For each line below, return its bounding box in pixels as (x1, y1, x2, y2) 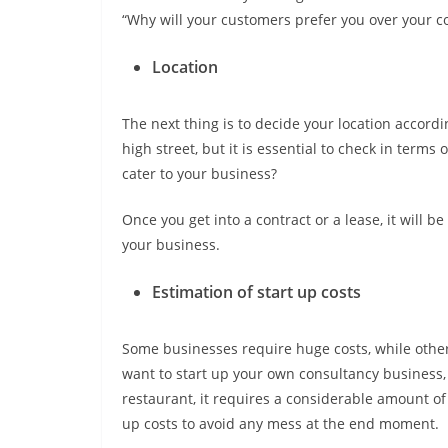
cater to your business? (122, 164, 277, 184)
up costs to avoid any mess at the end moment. (122, 414, 439, 434)
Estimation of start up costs (152, 281, 361, 304)
